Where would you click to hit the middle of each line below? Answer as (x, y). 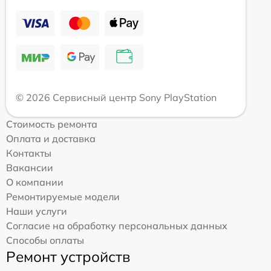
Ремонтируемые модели (63, 197)
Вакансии (30, 168)
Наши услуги (37, 211)
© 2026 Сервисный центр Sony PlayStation (116, 98)
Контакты (29, 153)
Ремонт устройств (68, 257)
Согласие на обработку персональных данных (117, 226)
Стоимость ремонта (52, 124)
